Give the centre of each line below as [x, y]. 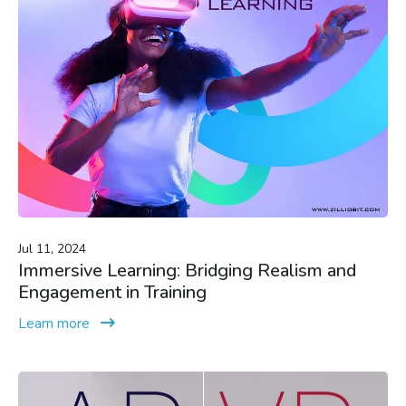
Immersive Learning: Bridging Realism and [187, 270]
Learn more [54, 323]
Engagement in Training [112, 292]
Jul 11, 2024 [52, 248]
